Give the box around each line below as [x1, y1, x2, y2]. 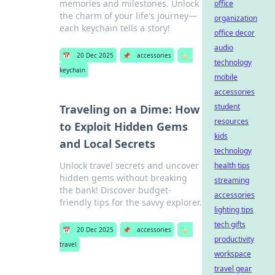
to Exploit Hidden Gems [59, 119, 188, 134]
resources [214, 116, 249, 126]
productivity [214, 234, 254, 244]
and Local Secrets [59, 136, 155, 151]
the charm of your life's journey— [59, 10, 197, 21]
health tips [214, 160, 250, 171]
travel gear [214, 263, 252, 274]
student [214, 101, 240, 112]
